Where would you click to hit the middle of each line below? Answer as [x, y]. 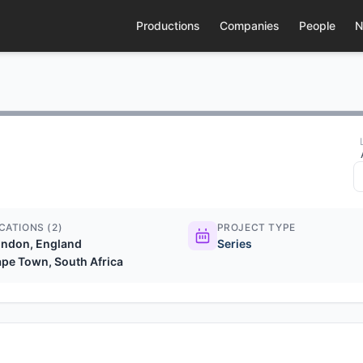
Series [234, 243]
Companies [249, 26]
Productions [168, 26]
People [317, 26]
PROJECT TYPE [256, 227]
